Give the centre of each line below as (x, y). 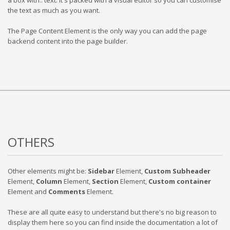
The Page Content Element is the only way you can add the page (107, 31)
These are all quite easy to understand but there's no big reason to (112, 212)
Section (105, 181)
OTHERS (31, 142)
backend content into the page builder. (68, 41)
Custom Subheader (177, 171)
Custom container (180, 181)
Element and (28, 191)
